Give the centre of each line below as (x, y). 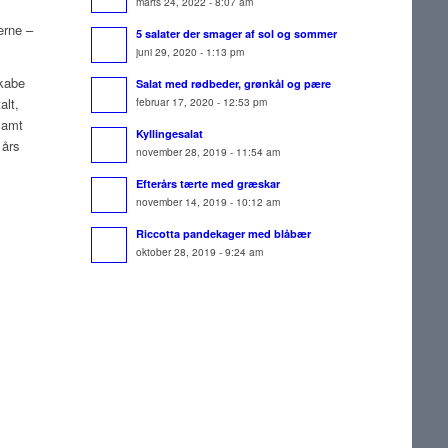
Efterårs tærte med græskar (207, 184)
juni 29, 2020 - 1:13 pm (189, 52)
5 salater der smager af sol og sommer (236, 34)
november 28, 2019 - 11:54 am (207, 152)
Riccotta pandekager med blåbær (223, 234)
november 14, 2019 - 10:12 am (207, 202)
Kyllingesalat (169, 134)
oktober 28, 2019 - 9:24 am (199, 252)
